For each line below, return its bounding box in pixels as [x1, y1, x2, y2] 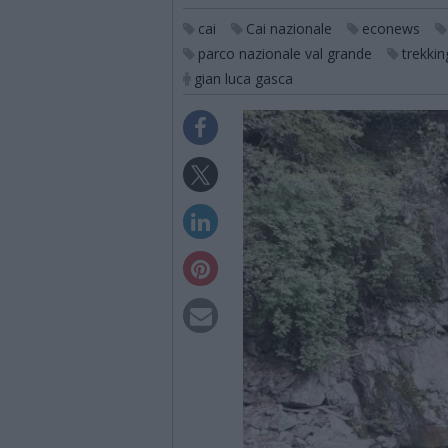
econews [362, 19, 420, 38]
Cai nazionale [246, 19, 332, 38]
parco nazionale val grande [198, 44, 372, 63]
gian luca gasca [194, 69, 293, 88]
